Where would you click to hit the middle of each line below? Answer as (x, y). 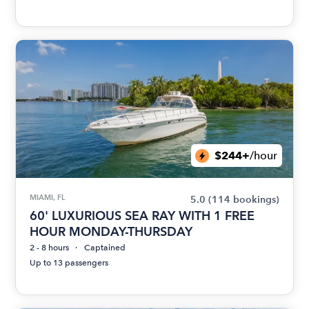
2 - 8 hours (50, 248)
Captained (105, 248)
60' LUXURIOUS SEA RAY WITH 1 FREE (142, 216)
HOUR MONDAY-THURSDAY (111, 231)
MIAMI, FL (48, 197)
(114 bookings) (243, 200)
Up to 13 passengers (69, 263)
